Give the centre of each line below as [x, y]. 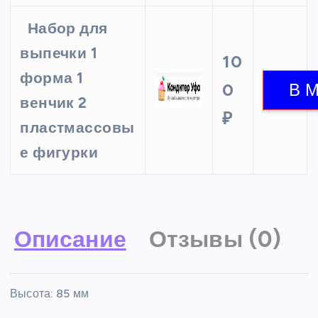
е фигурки [59, 153]
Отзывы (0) [215, 240]
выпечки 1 [59, 53]
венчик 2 [54, 103]
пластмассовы [77, 128]
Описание [70, 240]
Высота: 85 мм [49, 293]
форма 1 [52, 78]
